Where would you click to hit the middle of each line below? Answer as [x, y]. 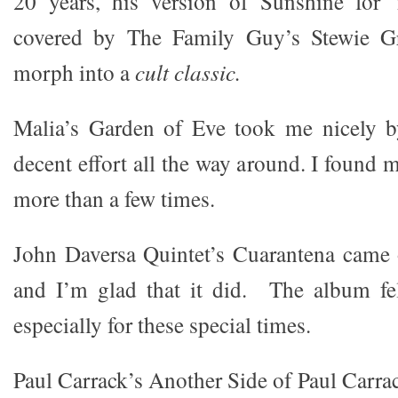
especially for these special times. [162, 325]
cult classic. [188, 72]
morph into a [74, 72]
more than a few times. [114, 199]
